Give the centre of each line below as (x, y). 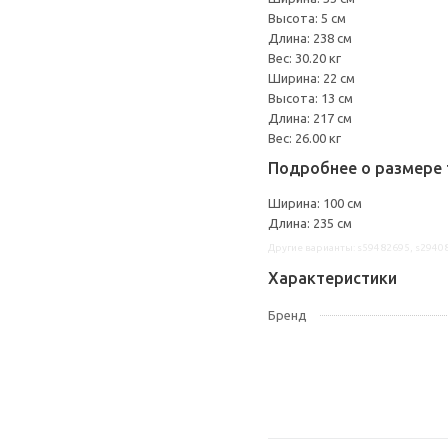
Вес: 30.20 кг (304, 58)
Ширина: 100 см (315, 203)
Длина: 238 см (310, 38)
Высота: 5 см (307, 18)
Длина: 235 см (310, 223)
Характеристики (332, 278)
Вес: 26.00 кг (304, 138)
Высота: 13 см (310, 98)
